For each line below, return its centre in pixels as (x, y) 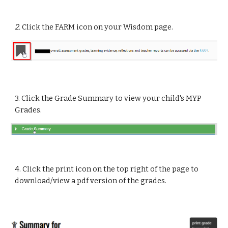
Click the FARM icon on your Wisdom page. (98, 27)
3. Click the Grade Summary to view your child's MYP (108, 98)
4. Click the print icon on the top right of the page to (107, 169)
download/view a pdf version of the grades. (91, 181)
